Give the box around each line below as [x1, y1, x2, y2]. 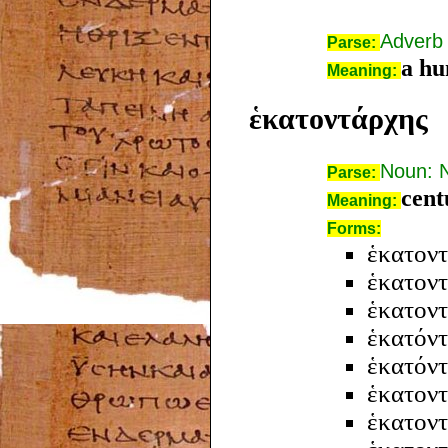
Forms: [327, 219, 381, 237]
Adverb [380, 29, 443, 52]
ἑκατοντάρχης [249, 101, 428, 135]
